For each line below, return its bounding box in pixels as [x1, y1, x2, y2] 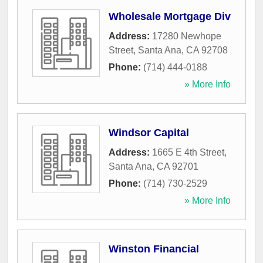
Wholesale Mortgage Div [109, 11, 231, 23]
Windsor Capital [109, 127, 189, 139]
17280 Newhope [152, 31, 221, 42]
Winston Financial [109, 243, 199, 255]
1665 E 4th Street [152, 147, 224, 158]
